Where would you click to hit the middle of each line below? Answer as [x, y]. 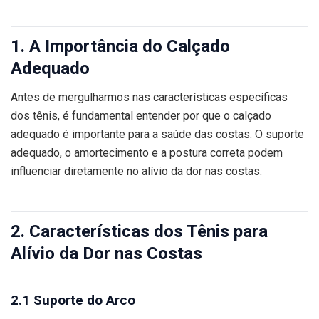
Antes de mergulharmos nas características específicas [149, 97]
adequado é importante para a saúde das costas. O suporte [157, 134]
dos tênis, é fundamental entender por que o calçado [141, 115]
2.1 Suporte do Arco [73, 300]
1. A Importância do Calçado [120, 46]
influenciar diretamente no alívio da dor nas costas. [136, 171]
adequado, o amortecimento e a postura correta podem [147, 152]
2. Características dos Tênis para [139, 231]
